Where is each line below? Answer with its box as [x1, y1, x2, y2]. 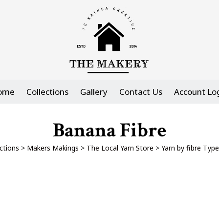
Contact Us [119, 86, 162, 97]
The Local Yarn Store [86, 143, 153, 153]
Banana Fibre [53, 117, 166, 143]
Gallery [80, 86, 108, 97]
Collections [26, 86, 68, 97]
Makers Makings [26, 143, 79, 153]
